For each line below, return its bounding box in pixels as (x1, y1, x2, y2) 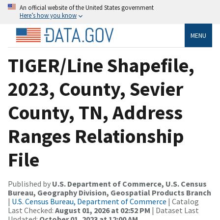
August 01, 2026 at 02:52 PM (55, 205, 150, 215)
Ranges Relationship (8, 123, 184, 148)
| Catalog (166, 196, 199, 206)
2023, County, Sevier (8, 76, 183, 101)
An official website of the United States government (20, 3, 154, 11)
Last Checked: (8, 205, 55, 215)
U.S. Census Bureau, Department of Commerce (12, 196, 166, 206)
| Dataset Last (150, 205, 199, 215)
